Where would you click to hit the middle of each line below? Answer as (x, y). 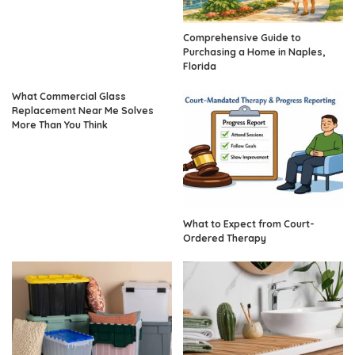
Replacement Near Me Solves (83, 110)
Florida (200, 66)
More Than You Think (60, 124)
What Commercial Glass (69, 96)
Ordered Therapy (225, 239)
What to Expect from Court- (249, 224)
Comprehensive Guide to (242, 37)
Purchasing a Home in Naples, (254, 52)
